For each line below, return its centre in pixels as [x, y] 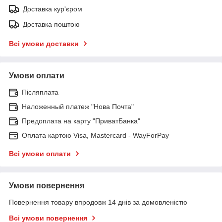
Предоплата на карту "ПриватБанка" [81, 121]
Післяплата [40, 92]
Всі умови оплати [40, 153]
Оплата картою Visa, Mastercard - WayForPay [95, 135]
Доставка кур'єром [53, 9]
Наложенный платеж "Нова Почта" [78, 106]
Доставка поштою [51, 24]
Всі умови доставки [44, 43]
